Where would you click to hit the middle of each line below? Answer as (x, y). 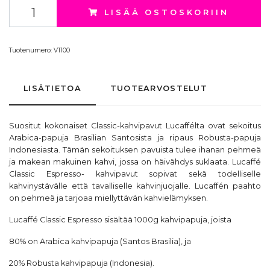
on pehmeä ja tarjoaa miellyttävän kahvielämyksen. (108, 198)
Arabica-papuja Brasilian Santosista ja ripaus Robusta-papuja (135, 138)
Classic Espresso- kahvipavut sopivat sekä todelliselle (135, 174)
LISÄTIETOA (52, 88)
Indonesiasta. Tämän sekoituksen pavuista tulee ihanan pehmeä (135, 150)
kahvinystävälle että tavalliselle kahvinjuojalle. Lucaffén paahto (135, 186)
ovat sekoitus (233, 126)
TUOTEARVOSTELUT (159, 88)
